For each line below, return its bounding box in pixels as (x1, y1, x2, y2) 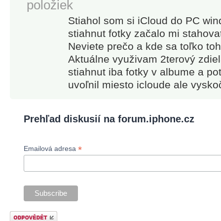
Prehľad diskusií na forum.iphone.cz (24, 113, 195, 125)
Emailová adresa (24, 145, 78, 153)
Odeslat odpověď (10, 211, 51, 217)
